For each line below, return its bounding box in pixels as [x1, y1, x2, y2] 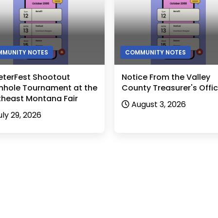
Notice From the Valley [122, 72, 210, 83]
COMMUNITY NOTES [125, 48, 186, 57]
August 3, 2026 [131, 99, 186, 110]
